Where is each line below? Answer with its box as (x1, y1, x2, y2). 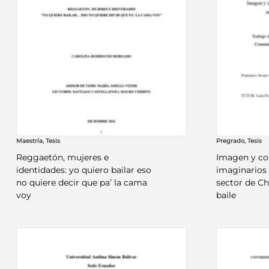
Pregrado (216, 136, 245, 145)
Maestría (16, 136, 43, 145)
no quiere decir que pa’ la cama (16, 177, 147, 188)
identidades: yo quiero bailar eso (16, 164, 151, 175)
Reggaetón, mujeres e (16, 151, 109, 163)
